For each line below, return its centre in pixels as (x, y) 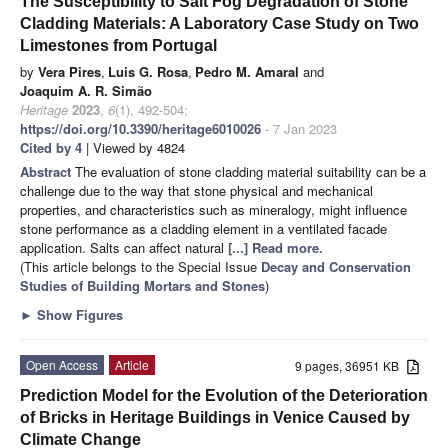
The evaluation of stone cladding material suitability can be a (250, 171)
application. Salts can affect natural (124, 247)
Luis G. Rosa (148, 71)
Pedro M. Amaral (247, 71)
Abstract (47, 171)
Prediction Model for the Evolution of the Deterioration (224, 395)
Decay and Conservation (336, 266)
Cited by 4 (51, 147)
